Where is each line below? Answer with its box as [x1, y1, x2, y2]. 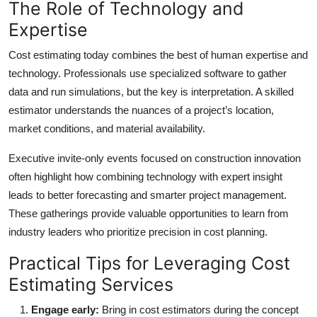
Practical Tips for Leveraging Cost [8, 252, 290, 274]
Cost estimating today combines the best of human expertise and [8, 48, 308, 61]
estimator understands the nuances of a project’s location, [8, 103, 274, 116]
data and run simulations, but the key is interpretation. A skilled [8, 85, 294, 98]
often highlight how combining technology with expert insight [8, 170, 282, 183]
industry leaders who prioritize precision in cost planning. [8, 225, 267, 238]
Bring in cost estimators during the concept [99, 303, 299, 316]
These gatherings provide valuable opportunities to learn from [8, 207, 289, 219]
